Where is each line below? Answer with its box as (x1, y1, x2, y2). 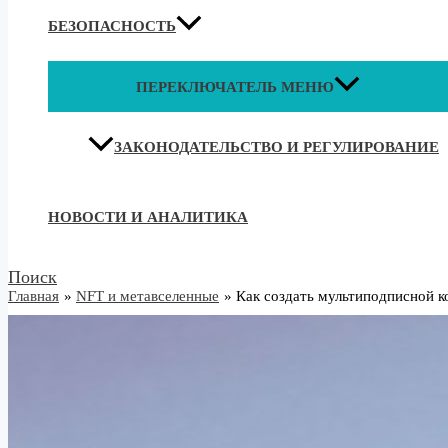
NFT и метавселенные (76, 288, 219, 305)
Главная (8, 288, 59, 305)
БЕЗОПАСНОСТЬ (48, 18, 176, 35)
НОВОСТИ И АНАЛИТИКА (48, 209, 248, 226)
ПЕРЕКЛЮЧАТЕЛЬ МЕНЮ (136, 79, 334, 96)
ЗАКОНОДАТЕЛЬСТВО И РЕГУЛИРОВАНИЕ (114, 139, 439, 156)
